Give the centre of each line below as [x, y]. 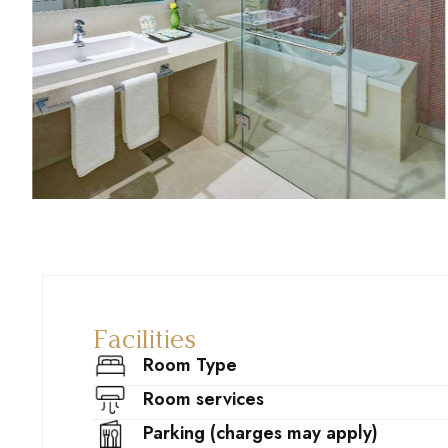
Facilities [144, 338]
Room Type [190, 364]
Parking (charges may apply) [261, 432]
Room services [204, 398]
